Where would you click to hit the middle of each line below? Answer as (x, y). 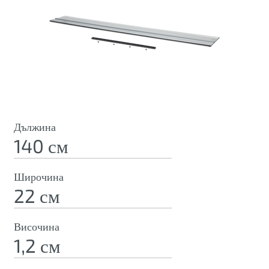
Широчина (39, 177)
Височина (37, 226)
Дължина (35, 127)
